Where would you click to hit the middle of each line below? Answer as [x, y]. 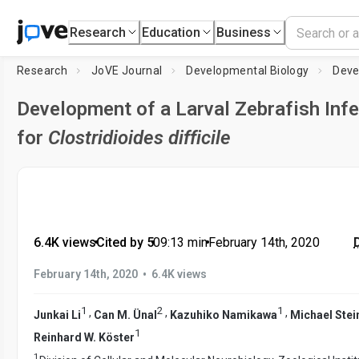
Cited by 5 [125, 242]
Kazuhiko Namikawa [224, 315]
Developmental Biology [248, 71]
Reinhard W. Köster [84, 337]
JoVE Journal [127, 71]
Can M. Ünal [125, 315]
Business [244, 32]
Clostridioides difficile [139, 138]
